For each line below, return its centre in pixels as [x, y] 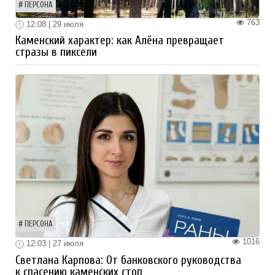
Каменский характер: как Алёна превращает [120, 41]
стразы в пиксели [56, 52]
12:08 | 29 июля [54, 24]
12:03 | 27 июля [54, 244]
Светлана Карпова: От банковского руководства [128, 261]
